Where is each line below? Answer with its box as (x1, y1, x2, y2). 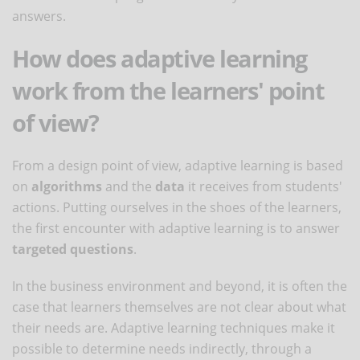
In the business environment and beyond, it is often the (12, 276, 347, 295)
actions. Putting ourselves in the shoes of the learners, (12, 198, 342, 216)
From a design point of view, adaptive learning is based (12, 156, 343, 174)
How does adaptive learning (12, 42, 307, 74)
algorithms (31, 177, 105, 195)
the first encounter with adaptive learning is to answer (12, 219, 340, 237)
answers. (12, 6, 66, 25)
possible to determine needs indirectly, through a (12, 339, 312, 358)
